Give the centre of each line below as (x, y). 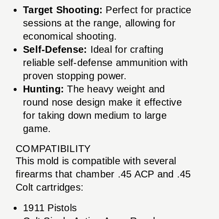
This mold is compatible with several (96, 161)
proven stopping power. (75, 76)
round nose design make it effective (102, 102)
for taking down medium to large (95, 115)
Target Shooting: (63, 10)
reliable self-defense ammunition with (106, 62)
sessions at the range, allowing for (99, 23)
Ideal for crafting (125, 49)
